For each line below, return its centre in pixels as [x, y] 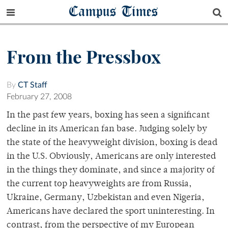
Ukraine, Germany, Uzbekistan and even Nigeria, [106, 198]
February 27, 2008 [39, 97]
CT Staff [33, 85]
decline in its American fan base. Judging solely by [107, 130]
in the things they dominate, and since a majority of [111, 171]
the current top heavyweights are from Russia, [99, 184]
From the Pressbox [84, 57]
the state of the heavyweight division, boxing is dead [112, 143]
